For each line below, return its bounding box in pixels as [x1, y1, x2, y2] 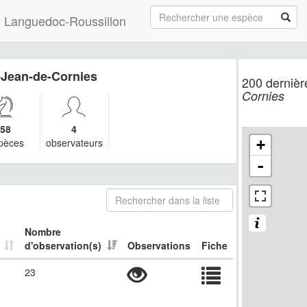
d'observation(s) [25, 238, 101, 252]
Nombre [25, 225, 61, 238]
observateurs [45, 136, 103, 149]
